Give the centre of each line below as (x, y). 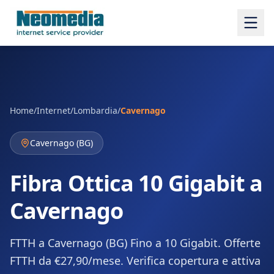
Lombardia (95, 110)
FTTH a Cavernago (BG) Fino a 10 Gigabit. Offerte (135, 243)
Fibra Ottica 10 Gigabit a (136, 183)
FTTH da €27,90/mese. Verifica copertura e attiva (135, 261)
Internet (54, 110)
